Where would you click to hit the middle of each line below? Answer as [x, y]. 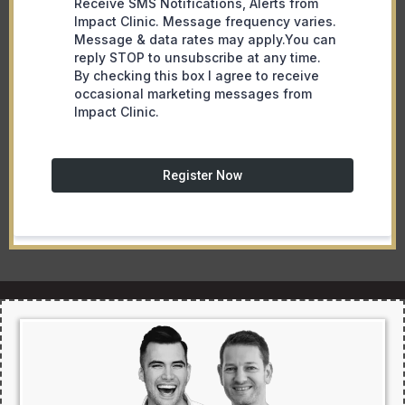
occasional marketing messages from [193, 93]
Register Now [202, 175]
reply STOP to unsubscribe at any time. [198, 57]
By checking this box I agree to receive [197, 75]
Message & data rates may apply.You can [205, 39]
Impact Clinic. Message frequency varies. [205, 21]
